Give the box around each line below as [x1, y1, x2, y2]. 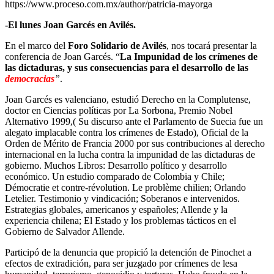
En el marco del [5, 40, 68, 51]
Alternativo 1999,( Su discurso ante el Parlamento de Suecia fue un [5, 116, 263, 127]
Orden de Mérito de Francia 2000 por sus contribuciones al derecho [5, 138, 265, 149]
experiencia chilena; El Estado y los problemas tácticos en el [5, 215, 236, 226]
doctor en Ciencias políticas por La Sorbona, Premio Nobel [5, 105, 232, 116]
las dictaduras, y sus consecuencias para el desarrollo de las [5, 62, 248, 73]
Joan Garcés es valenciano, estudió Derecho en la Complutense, [5, 94, 251, 105]
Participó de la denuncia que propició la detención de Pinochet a [5, 247, 251, 258]
